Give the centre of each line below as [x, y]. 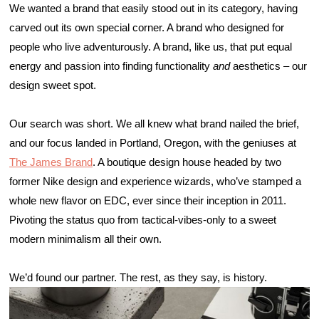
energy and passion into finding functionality [111, 66]
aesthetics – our [268, 66]
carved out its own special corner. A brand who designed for [147, 27]
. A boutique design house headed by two [187, 162]
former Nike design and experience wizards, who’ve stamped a [155, 181]
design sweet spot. [54, 85]
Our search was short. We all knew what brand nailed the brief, [154, 124]
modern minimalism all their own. [87, 239]
